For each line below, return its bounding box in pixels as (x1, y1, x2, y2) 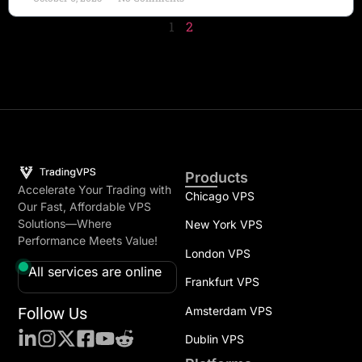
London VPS (184, 246, 250, 260)
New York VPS (184, 217, 263, 232)
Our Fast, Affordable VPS (18, 200, 152, 214)
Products (184, 169, 248, 186)
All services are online (28, 263, 162, 280)
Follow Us (18, 303, 88, 323)
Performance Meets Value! (18, 234, 158, 248)
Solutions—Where (18, 217, 112, 231)
